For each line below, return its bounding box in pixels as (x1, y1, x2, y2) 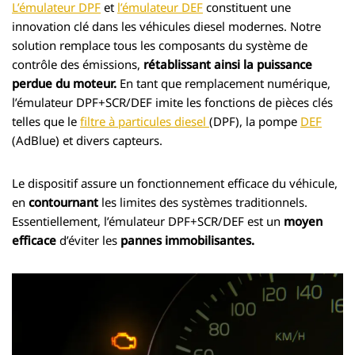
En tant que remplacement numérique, (116, 74, 330, 91)
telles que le (12, 113, 80, 129)
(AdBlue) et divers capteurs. (12, 132, 162, 148)
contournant (29, 193, 101, 210)
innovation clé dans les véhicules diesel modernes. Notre (12, 17, 321, 34)
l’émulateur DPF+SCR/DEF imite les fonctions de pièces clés (12, 94, 333, 110)
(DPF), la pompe (209, 113, 300, 129)
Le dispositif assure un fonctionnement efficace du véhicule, (12, 174, 338, 191)
